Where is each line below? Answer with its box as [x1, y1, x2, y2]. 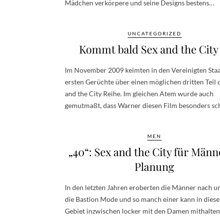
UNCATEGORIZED [127, 30, 182, 36]
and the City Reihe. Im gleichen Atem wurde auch [65, 89, 214, 98]
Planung [135, 159, 174, 174]
